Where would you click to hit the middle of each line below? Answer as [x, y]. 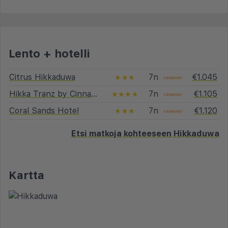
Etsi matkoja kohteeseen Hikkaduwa [145, 133]
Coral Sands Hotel [44, 110]
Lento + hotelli [49, 53]
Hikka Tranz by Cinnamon [94, 94]
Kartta [26, 175]
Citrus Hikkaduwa [42, 77]
